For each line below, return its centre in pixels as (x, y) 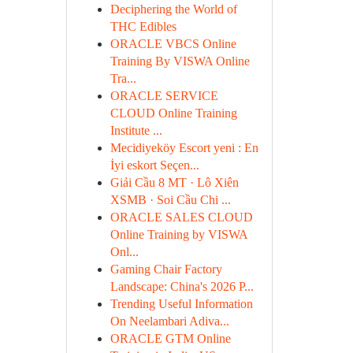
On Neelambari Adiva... (169, 321)
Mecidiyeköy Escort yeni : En (184, 148)
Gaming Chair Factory (166, 269)
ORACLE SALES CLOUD (181, 217)
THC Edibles (143, 26)
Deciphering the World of (173, 9)
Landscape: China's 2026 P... (182, 286)
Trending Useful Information (181, 304)
